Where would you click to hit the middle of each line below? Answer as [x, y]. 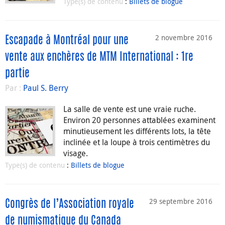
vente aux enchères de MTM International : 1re [99, 58]
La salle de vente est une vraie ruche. [130, 109]
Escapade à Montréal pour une [67, 41]
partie [17, 74]
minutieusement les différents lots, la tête [137, 131]
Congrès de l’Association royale [70, 205]
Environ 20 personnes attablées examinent [139, 120]
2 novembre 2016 [184, 38]
